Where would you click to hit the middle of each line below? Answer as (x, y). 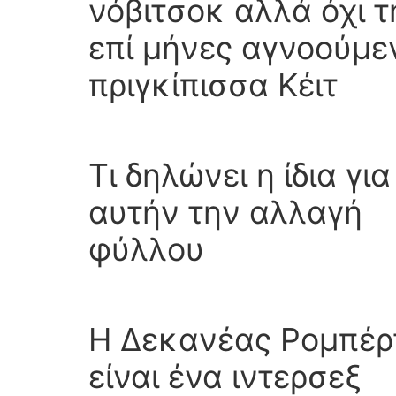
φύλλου (146, 250)
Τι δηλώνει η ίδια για (240, 175)
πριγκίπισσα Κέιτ (213, 85)
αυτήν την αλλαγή (225, 213)
